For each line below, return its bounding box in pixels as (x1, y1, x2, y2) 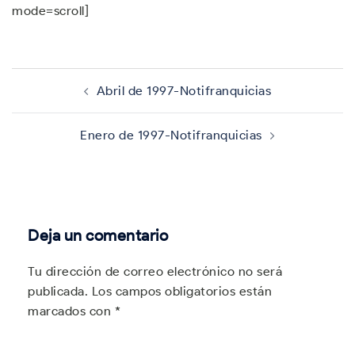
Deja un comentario (28, 226, 168, 245)
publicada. (28, 284, 88, 299)
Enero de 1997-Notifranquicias (80, 128, 262, 143)
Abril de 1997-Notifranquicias (96, 83, 272, 98)
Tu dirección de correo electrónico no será (28, 264, 282, 279)
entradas (11, 97, 87, 120)
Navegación (11, 64, 113, 87)
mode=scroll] (12, 3, 89, 18)
